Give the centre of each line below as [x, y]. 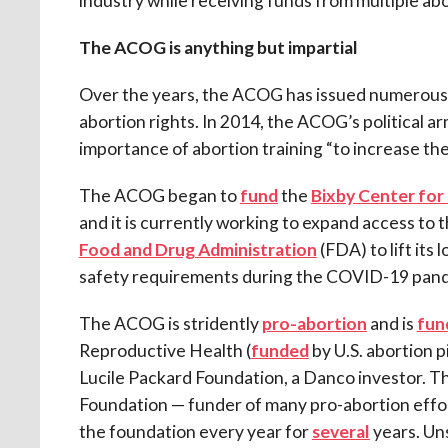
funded [279, 350]
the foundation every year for [195, 431]
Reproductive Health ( [164, 350]
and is [391, 323]
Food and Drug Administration [197, 249]
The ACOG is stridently [170, 323]
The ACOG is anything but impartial [218, 47]
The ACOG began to [159, 195]
